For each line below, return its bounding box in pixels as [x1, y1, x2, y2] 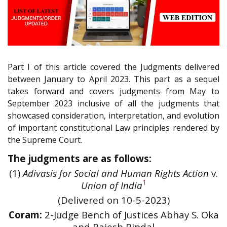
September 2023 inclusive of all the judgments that [8, 98, 219, 109]
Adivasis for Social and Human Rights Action [23, 166, 209, 179]
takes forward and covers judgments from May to [8, 86, 219, 97]
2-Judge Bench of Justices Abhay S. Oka [42, 208, 219, 221]
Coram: [8, 208, 42, 221]
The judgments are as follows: [8, 152, 152, 165]
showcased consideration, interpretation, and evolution [8, 110, 219, 122]
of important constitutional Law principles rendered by [8, 122, 219, 134]
